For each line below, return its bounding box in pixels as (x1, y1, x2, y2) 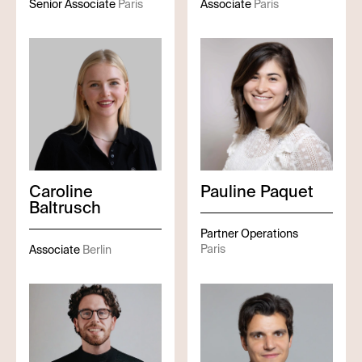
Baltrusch (29, 197, 101, 218)
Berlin (82, 242, 112, 257)
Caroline (29, 181, 93, 202)
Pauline (200, 181, 256, 202)
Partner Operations (200, 226, 298, 241)
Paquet (260, 181, 314, 202)
